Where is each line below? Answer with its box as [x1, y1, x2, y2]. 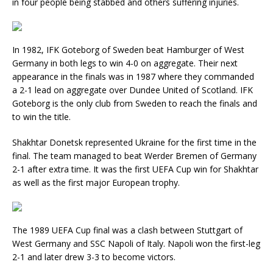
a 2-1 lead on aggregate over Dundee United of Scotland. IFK [12, 84, 253, 96]
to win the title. [12, 111, 71, 122]
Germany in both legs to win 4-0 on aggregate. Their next [12, 57, 238, 69]
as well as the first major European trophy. [12, 177, 180, 188]
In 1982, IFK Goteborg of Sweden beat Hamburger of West [12, 44, 244, 55]
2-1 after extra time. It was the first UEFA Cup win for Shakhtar [12, 163, 258, 175]
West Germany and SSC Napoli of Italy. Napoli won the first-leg [12, 238, 260, 249]
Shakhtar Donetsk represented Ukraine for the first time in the [12, 136, 257, 148]
